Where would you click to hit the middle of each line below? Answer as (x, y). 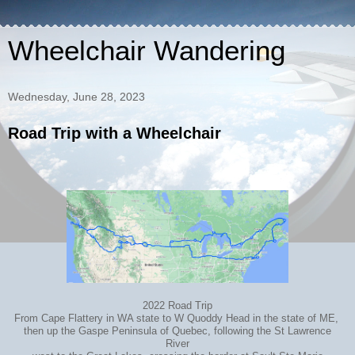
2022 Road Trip (177, 305)
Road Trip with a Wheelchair (115, 133)
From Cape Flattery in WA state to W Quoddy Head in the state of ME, (177, 318)
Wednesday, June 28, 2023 (76, 97)
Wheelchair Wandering (147, 51)
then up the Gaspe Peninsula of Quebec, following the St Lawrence (177, 331)
